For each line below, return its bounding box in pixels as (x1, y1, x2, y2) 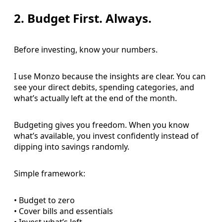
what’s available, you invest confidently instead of (14, 130, 199, 141)
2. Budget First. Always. (14, 10, 152, 26)
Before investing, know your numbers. (14, 44, 158, 55)
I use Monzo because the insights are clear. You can (14, 70, 206, 82)
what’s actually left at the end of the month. (14, 92, 177, 104)
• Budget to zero (14, 194, 75, 206)
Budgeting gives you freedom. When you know (14, 119, 189, 130)
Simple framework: (14, 167, 85, 179)
